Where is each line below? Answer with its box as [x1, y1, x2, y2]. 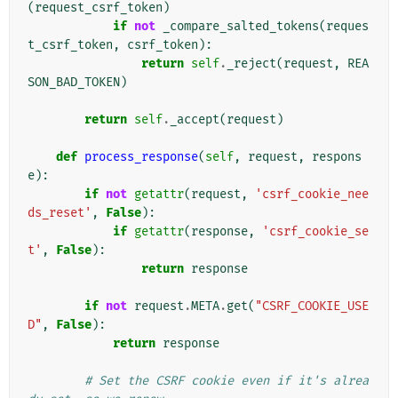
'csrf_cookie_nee [255, 187, 369, 203]
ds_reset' [28, 205, 92, 221]
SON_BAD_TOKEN [28, 75, 120, 91]
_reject [227, 56, 276, 72]
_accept [170, 112, 219, 128]
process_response [84, 149, 198, 165]
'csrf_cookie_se [262, 224, 369, 240]
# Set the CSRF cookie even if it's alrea [84, 373, 369, 389]
